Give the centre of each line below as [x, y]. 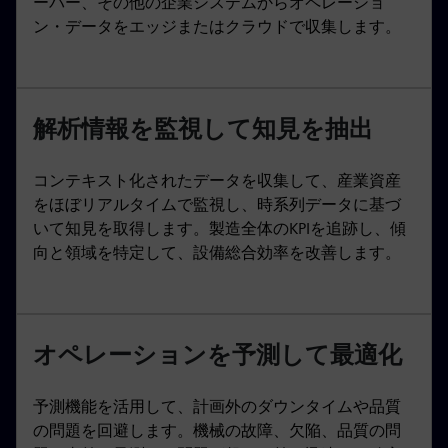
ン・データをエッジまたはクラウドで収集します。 [217, 26]
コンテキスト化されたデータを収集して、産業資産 [217, 180]
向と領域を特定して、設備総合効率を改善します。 [217, 252]
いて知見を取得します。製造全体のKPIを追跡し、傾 [219, 228]
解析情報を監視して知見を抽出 [203, 128]
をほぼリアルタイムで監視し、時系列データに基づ [217, 204]
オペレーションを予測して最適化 [217, 354]
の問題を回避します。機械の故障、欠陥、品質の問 [217, 430]
